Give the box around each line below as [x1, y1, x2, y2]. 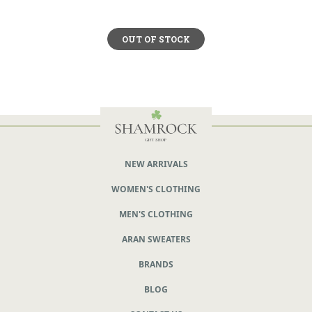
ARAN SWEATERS [121, 233, 191, 245]
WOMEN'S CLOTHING [111, 182, 201, 195]
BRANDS [139, 258, 173, 270]
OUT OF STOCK [122, 33, 190, 45]
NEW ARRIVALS [124, 157, 188, 170]
